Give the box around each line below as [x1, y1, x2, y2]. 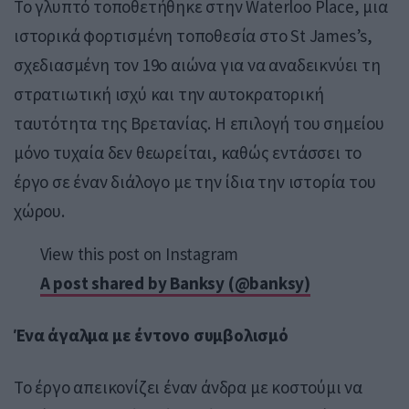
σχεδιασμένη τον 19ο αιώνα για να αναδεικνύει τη [14, 53, 381, 76]
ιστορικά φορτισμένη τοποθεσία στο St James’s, [14, 24, 372, 47]
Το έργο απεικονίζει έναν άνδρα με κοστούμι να [14, 376, 362, 399]
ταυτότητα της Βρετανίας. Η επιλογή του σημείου [14, 111, 384, 134]
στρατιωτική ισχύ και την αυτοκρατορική [14, 82, 324, 105]
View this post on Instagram [39, 242, 239, 265]
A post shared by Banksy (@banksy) [39, 271, 310, 294]
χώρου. [14, 199, 65, 222]
